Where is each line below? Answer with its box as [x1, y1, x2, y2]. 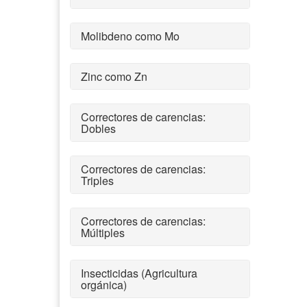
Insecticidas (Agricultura [81, 265, 197, 281]
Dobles [81, 120, 116, 136]
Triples [81, 172, 114, 188]
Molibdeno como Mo [81, 27, 180, 44]
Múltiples [81, 224, 125, 241]
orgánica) [81, 276, 127, 293]
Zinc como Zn [81, 68, 147, 84]
